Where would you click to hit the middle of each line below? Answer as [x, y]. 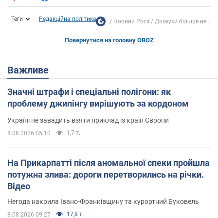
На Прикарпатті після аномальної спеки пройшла [109, 163]
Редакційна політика [68, 19]
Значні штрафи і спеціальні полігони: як [89, 91]
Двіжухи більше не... [183, 21]
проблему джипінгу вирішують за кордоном [98, 103]
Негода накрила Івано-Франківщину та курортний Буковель [103, 201]
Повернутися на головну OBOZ [109, 40]
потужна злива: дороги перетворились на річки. [106, 174]
